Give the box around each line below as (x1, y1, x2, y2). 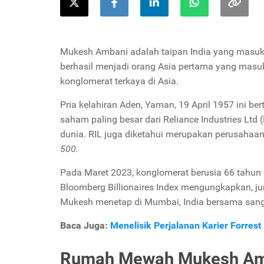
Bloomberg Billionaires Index (60, 181, 179, 193)
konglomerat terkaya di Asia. (60, 75, 181, 87)
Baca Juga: (60, 220, 110, 231)
